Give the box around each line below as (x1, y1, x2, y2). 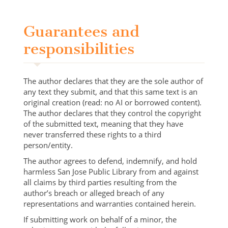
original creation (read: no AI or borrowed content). (23, 97, 202, 107)
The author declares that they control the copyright (23, 107, 202, 118)
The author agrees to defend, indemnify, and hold (23, 155, 197, 166)
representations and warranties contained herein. (23, 198, 196, 209)
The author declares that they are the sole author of (23, 75, 204, 86)
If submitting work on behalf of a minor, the (23, 214, 177, 224)
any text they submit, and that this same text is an (23, 86, 198, 97)
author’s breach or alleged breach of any (23, 187, 165, 198)
